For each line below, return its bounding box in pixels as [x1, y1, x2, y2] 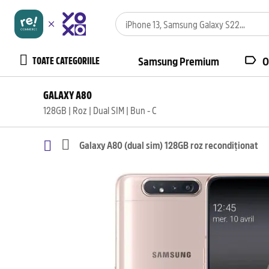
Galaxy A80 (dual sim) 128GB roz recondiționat [79, 138, 258, 152]
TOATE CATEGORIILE [32, 53, 100, 67]
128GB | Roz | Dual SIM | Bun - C [43, 103, 157, 116]
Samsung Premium [138, 53, 219, 68]
